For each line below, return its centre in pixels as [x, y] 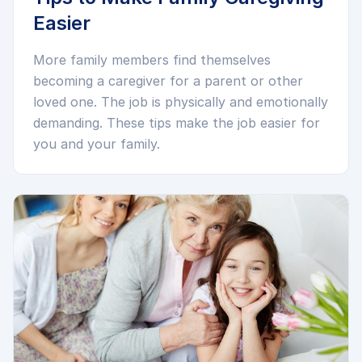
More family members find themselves [152, 60]
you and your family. [97, 144]
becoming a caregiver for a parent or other [168, 81]
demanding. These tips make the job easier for [177, 123]
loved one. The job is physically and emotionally [181, 102]
